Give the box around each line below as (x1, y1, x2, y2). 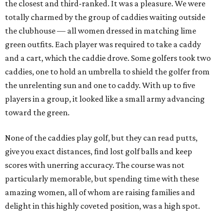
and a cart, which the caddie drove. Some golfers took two (5, 53, 211, 63)
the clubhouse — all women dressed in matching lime (5, 26, 196, 36)
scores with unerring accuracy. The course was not (5, 160, 184, 170)
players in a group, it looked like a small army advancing (5, 94, 205, 104)
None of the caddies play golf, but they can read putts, (5, 133, 198, 143)
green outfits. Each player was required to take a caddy (5, 39, 201, 50)
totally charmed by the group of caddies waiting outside (5, 12, 205, 22)
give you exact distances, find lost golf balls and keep (5, 146, 192, 157)
